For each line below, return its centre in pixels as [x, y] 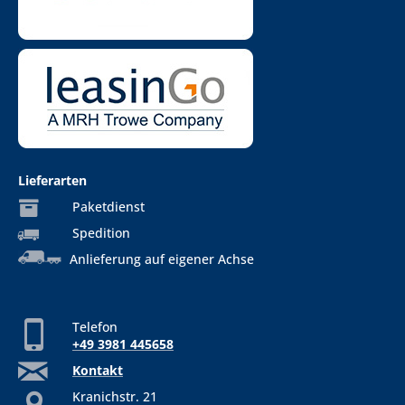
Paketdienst [108, 207]
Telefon [95, 327]
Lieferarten [52, 181]
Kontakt [98, 371]
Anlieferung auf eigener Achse [160, 259]
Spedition [101, 233]
